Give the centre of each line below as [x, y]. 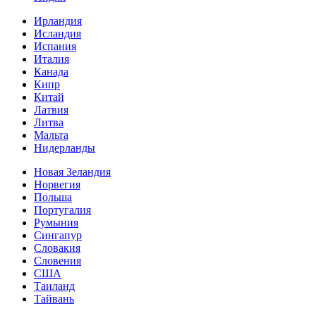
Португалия [62, 210]
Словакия [57, 248]
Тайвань [54, 299]
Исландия [57, 34]
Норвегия [57, 185]
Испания [55, 47]
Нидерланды [65, 148]
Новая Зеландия [72, 172]
